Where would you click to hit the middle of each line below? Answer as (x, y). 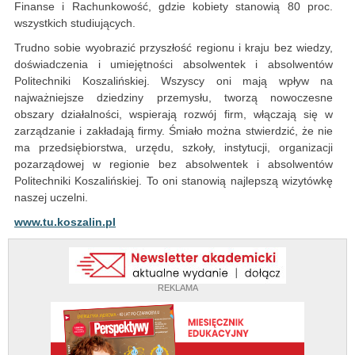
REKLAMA (177, 288)
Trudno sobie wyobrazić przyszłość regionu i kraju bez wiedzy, (174, 48)
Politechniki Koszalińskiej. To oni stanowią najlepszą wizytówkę (174, 181)
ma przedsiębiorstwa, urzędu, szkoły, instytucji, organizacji (174, 148)
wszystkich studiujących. (75, 23)
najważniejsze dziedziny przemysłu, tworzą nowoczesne (174, 98)
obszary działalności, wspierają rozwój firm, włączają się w (174, 115)
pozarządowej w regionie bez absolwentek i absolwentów (174, 164)
